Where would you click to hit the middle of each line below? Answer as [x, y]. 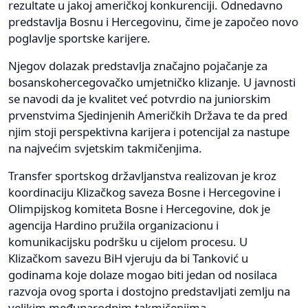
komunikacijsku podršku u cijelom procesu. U [128, 241]
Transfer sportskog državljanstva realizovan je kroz [142, 175]
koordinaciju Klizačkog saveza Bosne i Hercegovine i [144, 192]
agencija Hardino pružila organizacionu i [113, 225]
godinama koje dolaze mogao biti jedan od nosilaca [143, 274]
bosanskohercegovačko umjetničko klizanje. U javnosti [152, 82]
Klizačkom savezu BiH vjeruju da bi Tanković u [128, 258]
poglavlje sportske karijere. [79, 38]
